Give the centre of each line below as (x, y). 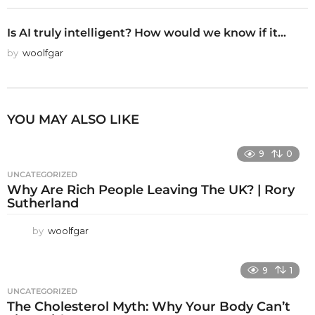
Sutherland (43, 204)
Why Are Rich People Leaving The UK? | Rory (151, 190)
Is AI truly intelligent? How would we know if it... (147, 33)
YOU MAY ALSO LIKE (73, 120)
